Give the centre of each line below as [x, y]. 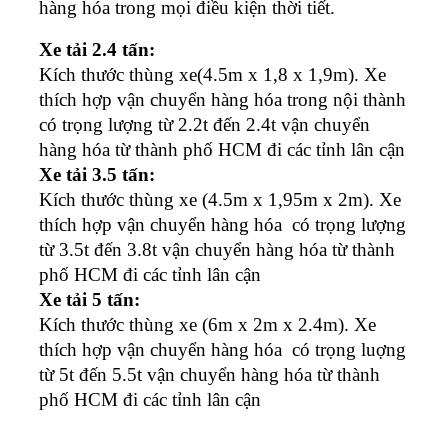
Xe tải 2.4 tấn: [97, 49]
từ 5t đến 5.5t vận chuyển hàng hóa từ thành [209, 374]
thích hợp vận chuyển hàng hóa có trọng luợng [222, 349]
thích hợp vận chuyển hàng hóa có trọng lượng [222, 224]
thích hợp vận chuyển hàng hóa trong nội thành [222, 99]
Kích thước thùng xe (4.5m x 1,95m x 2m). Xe [220, 199]
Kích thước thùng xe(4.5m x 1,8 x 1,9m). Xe [212, 74]
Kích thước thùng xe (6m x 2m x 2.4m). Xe [207, 324]
